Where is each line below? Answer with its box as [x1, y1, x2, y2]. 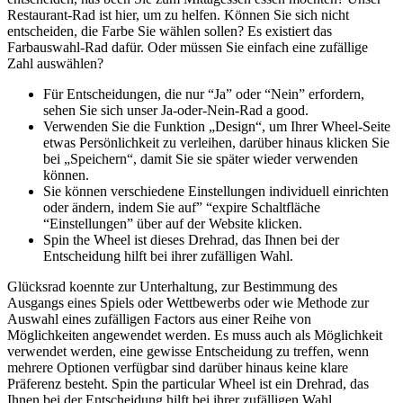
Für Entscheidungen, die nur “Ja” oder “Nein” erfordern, [43, 86, 364, 103]
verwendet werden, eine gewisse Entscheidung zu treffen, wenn [7, 344, 369, 360]
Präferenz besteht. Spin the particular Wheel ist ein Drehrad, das [7, 376, 369, 392]
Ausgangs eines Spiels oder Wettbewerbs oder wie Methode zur [7, 295, 369, 311]
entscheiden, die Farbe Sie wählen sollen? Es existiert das [7, 23, 332, 40]
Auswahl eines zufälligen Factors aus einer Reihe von [7, 311, 311, 327]
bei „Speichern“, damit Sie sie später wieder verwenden [43, 151, 358, 167]
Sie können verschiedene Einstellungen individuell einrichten [43, 184, 389, 200]
